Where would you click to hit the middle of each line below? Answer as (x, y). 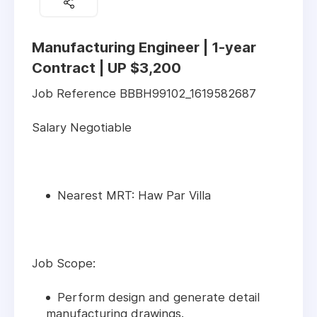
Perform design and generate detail (158, 298)
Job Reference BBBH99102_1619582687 (144, 94)
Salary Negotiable (82, 128)
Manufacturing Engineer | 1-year (144, 48)
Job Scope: (64, 264)
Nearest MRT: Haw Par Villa (134, 196)
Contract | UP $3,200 (106, 68)
